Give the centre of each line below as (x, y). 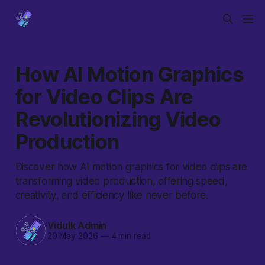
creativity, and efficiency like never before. (112, 195)
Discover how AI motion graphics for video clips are (131, 166)
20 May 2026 (72, 236)
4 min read (130, 236)
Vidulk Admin (77, 226)
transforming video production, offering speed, (121, 180)
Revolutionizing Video (118, 119)
